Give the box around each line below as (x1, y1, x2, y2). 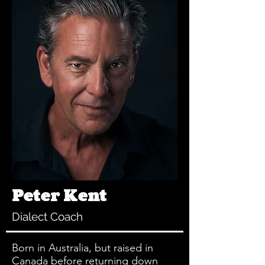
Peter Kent (12, 186, 106, 205)
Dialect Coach (12, 210, 83, 223)
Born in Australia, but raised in (12, 241, 153, 254)
